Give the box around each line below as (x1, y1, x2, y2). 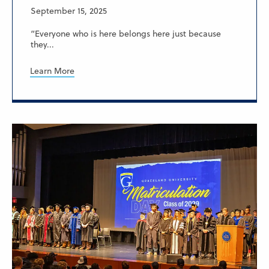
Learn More (30, 64, 74, 77)
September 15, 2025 (31, 4, 107, 17)
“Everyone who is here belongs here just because (31, 27, 221, 40)
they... (31, 38, 54, 50)
